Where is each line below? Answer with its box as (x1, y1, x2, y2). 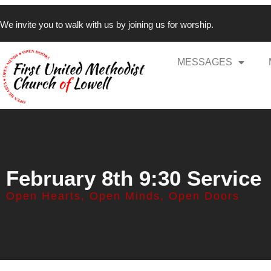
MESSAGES (177, 56, 233, 67)
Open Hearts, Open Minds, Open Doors (6, 190, 240, 203)
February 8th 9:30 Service (6, 166, 261, 191)
